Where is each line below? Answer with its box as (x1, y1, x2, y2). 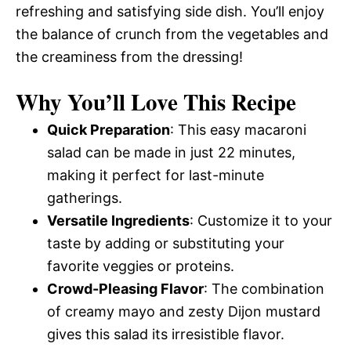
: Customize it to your (190, 212, 332, 229)
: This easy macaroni (170, 121, 306, 138)
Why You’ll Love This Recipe (16, 85, 296, 118)
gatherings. (47, 190, 122, 206)
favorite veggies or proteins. (47, 258, 234, 274)
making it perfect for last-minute (47, 167, 264, 183)
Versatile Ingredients (47, 212, 190, 229)
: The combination (204, 280, 324, 297)
